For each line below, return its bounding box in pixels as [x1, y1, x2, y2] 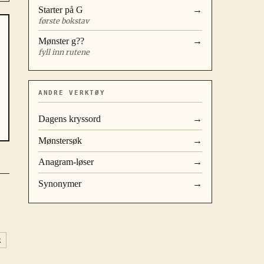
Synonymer [38, 178, 81, 189]
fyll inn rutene [38, 47, 90, 57]
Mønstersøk [38, 135, 82, 146]
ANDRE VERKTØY [38, 89, 105, 97]
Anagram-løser [38, 157, 94, 167]
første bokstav [38, 16, 89, 25]
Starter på [38, 5, 76, 15]
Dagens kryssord [38, 114, 101, 124]
